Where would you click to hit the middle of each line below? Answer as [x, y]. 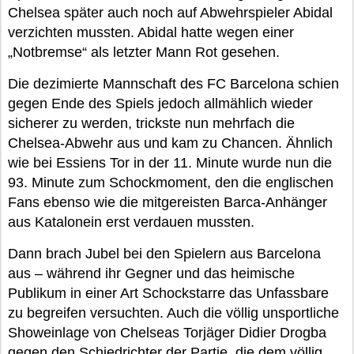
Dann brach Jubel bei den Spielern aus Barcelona [164, 254]
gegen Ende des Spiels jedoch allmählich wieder [160, 104]
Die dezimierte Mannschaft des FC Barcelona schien [173, 84]
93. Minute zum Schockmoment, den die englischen [171, 183]
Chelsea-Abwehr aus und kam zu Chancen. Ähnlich [170, 143]
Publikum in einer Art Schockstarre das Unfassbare [168, 293]
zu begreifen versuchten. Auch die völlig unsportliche [173, 313]
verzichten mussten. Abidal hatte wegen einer [151, 32]
